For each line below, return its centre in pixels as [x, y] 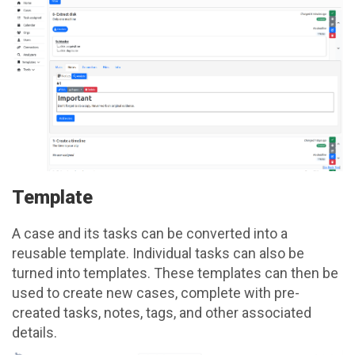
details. [34, 333]
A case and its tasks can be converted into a [150, 234]
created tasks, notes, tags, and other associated [162, 313]
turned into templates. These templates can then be [175, 273]
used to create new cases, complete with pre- [156, 293]
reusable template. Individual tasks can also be [158, 254]
